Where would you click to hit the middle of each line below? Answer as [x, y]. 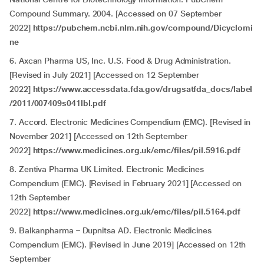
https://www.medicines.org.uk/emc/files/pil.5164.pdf [136, 212]
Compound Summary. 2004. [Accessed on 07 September [116, 14]
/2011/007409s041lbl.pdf [58, 103]
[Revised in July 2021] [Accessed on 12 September [105, 75]
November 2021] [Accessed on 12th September [98, 136]
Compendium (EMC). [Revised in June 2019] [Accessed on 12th [128, 245]
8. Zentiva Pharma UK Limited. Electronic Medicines [107, 169]
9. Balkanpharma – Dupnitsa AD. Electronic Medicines [110, 230]
